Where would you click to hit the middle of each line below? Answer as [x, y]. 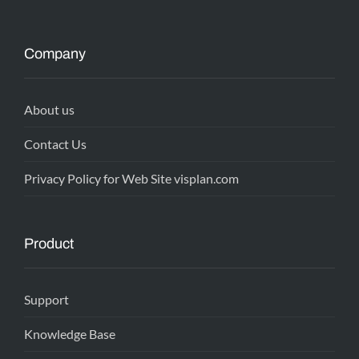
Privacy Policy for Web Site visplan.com [131, 178]
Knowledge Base [70, 334]
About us [49, 109]
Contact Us [55, 144]
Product [49, 244]
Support [46, 299]
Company [55, 54]
